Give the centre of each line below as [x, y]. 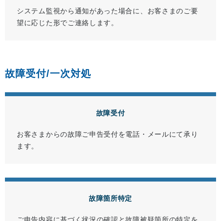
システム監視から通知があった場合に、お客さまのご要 [108, 11]
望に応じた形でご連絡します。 [68, 23]
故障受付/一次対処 [48, 74]
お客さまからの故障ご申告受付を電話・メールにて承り [108, 134]
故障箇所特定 [110, 199]
